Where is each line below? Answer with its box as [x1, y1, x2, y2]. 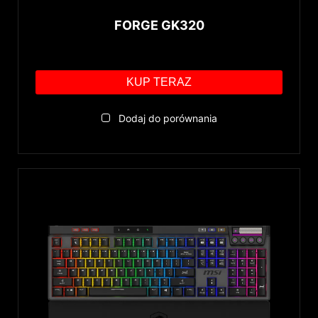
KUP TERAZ [126, 76, 192, 89]
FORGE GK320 [114, 18, 204, 33]
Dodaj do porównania [118, 112, 217, 125]
